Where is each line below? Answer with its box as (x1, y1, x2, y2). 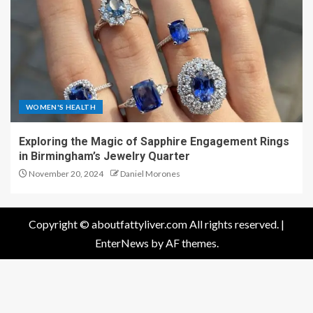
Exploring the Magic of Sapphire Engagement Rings (19, 134, 289, 148)
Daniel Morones (120, 168, 180, 179)
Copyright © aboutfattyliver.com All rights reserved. (29, 217, 281, 231)
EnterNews (94, 235, 149, 249)
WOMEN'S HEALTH (26, 102, 96, 111)
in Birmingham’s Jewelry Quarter (19, 149, 190, 163)
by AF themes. (148, 235, 219, 249)
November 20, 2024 (27, 168, 103, 179)
